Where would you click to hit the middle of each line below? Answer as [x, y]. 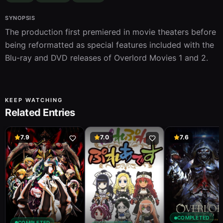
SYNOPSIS [20, 18]
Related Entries [40, 112]
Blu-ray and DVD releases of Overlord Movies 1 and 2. [107, 57]
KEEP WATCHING [34, 100]
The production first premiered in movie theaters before [111, 32]
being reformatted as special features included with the [110, 45]
